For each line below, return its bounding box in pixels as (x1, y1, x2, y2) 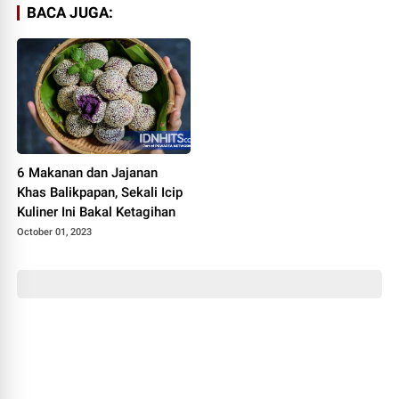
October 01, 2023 (17, 225, 93, 238)
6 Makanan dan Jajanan (17, 164, 159, 181)
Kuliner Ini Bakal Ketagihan (17, 203, 176, 220)
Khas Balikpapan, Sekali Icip (17, 183, 183, 200)
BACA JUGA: (27, 4, 114, 21)
